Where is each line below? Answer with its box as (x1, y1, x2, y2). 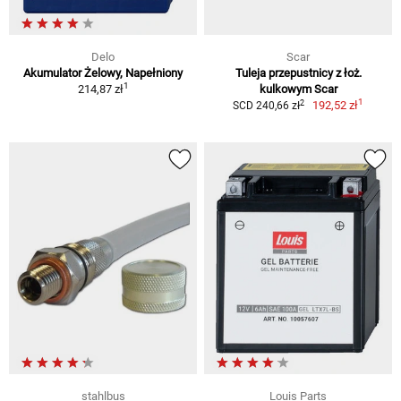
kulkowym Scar (259, 82, 337, 97)
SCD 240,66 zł (232, 99, 300, 113)
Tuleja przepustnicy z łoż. (235, 66, 362, 81)
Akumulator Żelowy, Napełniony (23, 66, 183, 81)
